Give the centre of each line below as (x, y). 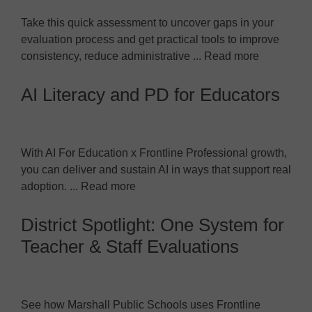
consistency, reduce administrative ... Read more (140, 56)
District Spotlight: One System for (153, 225)
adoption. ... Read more (78, 186)
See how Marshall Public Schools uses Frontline (141, 304)
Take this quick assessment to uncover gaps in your (147, 22)
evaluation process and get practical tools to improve (150, 39)
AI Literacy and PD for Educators (150, 94)
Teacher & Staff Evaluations (130, 246)
